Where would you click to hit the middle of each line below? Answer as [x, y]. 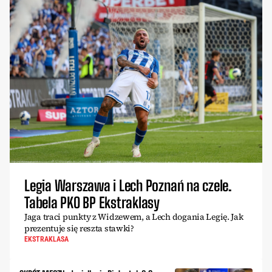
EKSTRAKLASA [46, 240]
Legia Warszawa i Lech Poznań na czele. [128, 186]
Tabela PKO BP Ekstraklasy [92, 203]
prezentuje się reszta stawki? [79, 229]
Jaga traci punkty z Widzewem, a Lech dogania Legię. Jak [134, 217]
